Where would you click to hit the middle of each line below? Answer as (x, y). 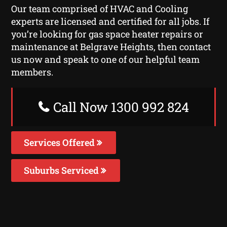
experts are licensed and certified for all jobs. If (110, 21)
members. (32, 72)
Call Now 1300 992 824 (119, 107)
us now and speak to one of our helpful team (106, 59)
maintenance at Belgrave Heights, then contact (111, 46)
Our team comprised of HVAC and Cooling (100, 8)
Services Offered (61, 142)
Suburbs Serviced (63, 170)
